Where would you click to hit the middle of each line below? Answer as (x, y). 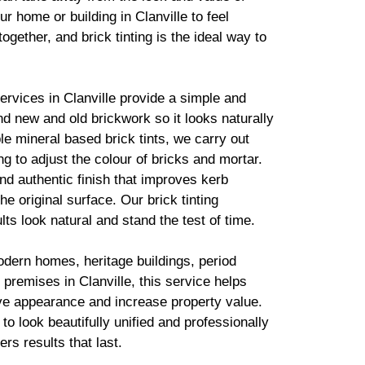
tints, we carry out (192, 139)
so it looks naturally (212, 119)
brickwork (121, 119)
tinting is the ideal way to (189, 37)
